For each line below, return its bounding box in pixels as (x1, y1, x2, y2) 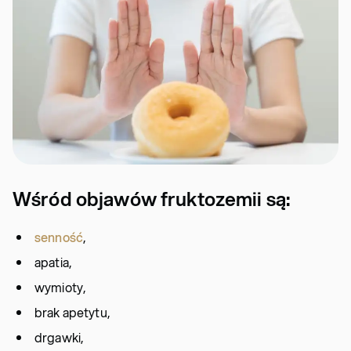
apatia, (34, 253, 72, 271)
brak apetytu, (34, 303, 110, 321)
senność (34, 228, 83, 246)
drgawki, (34, 328, 85, 346)
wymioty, (34, 278, 87, 296)
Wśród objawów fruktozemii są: (13, 186, 291, 212)
